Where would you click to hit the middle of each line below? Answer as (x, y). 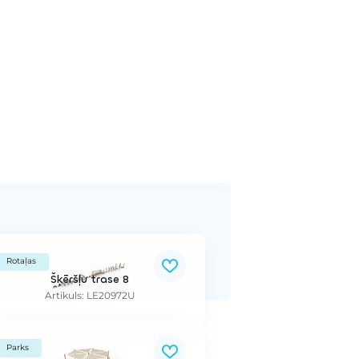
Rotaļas (21, 261)
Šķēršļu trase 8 (90, 280)
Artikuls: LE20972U (90, 296)
